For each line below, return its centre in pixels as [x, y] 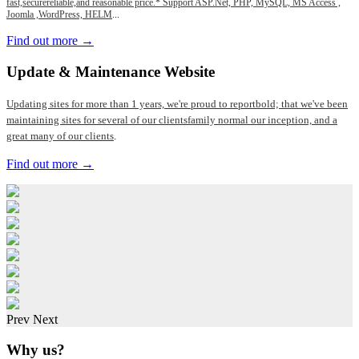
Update [32, 71]
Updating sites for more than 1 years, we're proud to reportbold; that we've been [177, 103]
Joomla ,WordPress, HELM [59, 15]
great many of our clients [60, 135]
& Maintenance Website [137, 71]
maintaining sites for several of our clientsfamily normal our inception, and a [172, 119]
